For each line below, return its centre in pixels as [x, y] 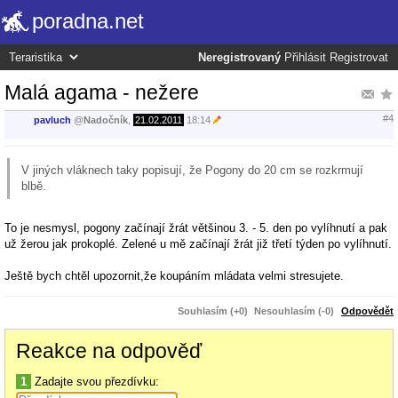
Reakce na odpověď [109, 351]
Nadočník [106, 120]
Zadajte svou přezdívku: [95, 382]
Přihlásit [305, 58]
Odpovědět [367, 311]
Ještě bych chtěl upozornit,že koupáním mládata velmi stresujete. [174, 276]
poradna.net [88, 21]
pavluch [52, 120]
